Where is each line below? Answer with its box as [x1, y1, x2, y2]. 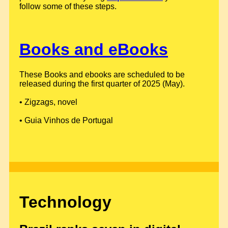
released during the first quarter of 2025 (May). [19, 79, 185, 88]
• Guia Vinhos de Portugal [19, 116, 113, 125]
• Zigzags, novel [19, 97, 77, 106]
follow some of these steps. [19, 2, 117, 11]
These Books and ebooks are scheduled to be [19, 70, 185, 79]
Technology [19, 193, 111, 212]
